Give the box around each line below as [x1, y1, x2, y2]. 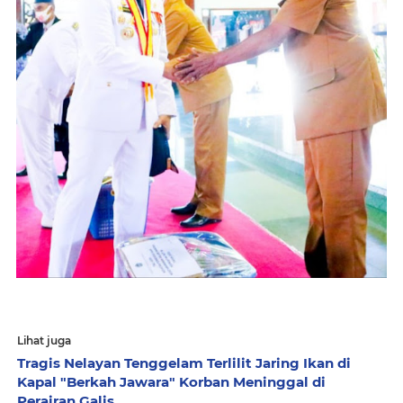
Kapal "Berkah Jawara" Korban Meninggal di [17, 373, 326, 391]
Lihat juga [17, 334, 71, 348]
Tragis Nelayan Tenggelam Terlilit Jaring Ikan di [17, 354, 351, 372]
